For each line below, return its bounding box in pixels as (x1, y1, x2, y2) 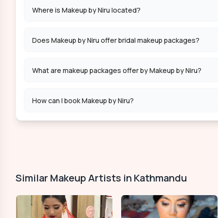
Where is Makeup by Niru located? (32, 5, 141, 15)
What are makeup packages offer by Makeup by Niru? (32, 65, 201, 75)
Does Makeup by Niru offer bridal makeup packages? (32, 35, 200, 45)
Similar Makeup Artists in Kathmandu (16, 171, 187, 184)
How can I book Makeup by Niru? (32, 95, 134, 105)
